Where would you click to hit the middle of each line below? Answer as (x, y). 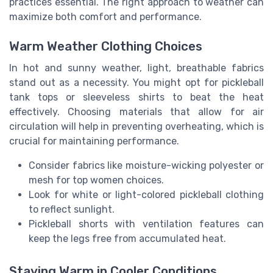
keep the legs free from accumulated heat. (127, 238)
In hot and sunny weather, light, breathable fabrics (136, 68)
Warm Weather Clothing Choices (106, 46)
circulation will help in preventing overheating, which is (136, 126)
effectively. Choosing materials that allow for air (136, 112)
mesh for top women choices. (96, 180)
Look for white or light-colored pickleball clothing (146, 194)
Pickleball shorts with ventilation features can (146, 224)
